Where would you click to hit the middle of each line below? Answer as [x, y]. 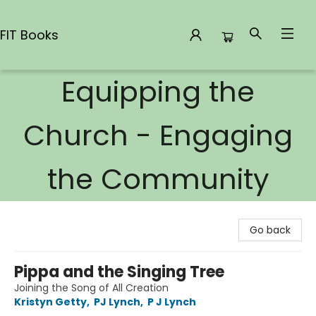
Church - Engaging [158, 135]
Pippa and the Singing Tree [119, 272]
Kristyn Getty [50, 302]
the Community [158, 179]
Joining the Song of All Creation [91, 288]
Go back [270, 230]
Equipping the [158, 92]
